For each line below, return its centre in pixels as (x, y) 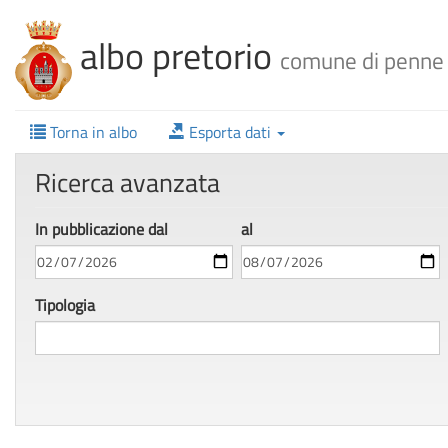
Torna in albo (93, 132)
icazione (116, 229)
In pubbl (62, 229)
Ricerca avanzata (127, 182)
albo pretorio (175, 55)
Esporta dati (230, 132)
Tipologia (65, 305)
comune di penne (361, 60)
